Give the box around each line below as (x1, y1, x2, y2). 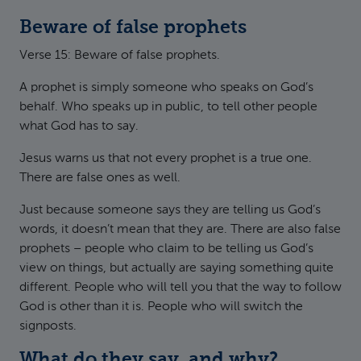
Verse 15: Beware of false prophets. (19, 49, 220, 62)
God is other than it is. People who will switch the (19, 301, 303, 313)
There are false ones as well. (19, 172, 180, 185)
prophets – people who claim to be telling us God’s (19, 243, 313, 255)
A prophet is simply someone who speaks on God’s (19, 81, 313, 94)
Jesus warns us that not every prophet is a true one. (19, 152, 312, 165)
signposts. (19, 320, 77, 333)
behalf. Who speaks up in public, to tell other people (19, 101, 317, 114)
